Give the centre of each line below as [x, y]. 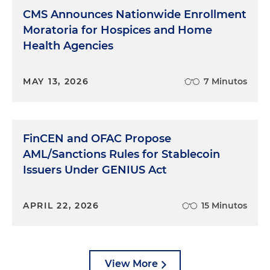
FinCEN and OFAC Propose [97, 139]
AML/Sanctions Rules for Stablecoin [121, 154]
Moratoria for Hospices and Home [118, 30]
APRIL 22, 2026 [61, 206]
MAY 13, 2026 [56, 81]
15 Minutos [224, 206]
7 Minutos [225, 81]
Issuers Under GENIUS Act [95, 170]
